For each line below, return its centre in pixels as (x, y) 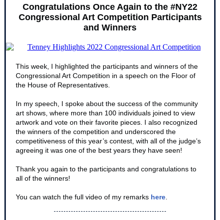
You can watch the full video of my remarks (83, 197)
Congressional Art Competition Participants (110, 17)
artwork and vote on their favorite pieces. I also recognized (107, 122)
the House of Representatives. (63, 85)
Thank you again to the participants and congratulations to (106, 169)
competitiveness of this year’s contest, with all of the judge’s (108, 141)
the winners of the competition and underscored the (96, 132)
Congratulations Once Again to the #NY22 (110, 7)
